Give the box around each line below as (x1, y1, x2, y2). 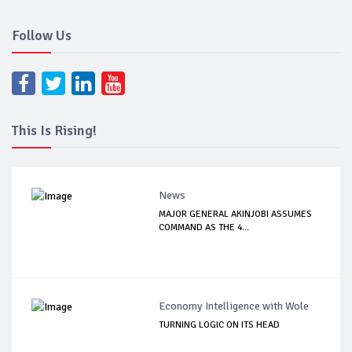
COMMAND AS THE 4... (159, 221, 250, 233)
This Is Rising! (12, 121, 97, 139)
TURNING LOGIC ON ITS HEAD (159, 318, 280, 331)
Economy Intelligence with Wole (159, 299, 310, 313)
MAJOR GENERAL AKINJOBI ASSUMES (159, 207, 313, 220)
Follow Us (12, 26, 71, 44)
